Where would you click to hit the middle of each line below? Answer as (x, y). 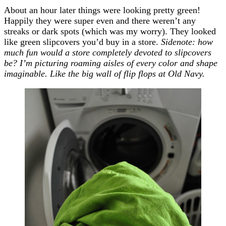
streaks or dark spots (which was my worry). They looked (110, 31)
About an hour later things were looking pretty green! (102, 10)
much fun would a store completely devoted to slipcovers (108, 52)
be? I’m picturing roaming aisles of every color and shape (111, 63)
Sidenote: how (187, 42)
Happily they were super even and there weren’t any (100, 20)
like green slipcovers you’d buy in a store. (82, 42)
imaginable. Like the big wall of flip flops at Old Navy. (104, 73)
